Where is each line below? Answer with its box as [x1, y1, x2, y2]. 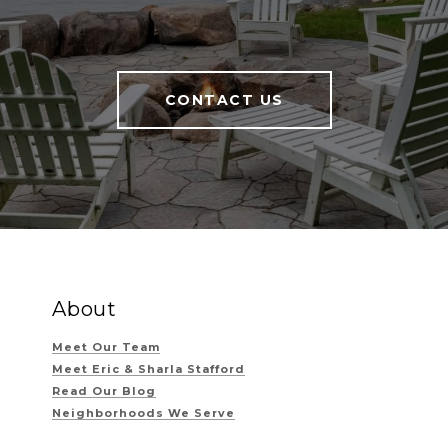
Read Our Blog [52, 384, 156, 398]
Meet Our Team [52, 340, 160, 354]
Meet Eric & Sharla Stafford [52, 362, 245, 376]
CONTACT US [164, 91, 284, 109]
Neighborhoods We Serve [52, 406, 235, 420]
